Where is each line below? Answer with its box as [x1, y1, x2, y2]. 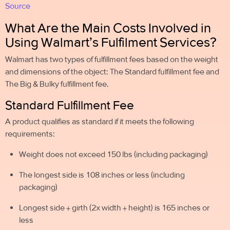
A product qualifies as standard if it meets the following [5, 117, 194, 127]
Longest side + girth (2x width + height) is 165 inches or [19, 203, 210, 213]
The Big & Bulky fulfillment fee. [5, 79, 109, 89]
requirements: [5, 129, 55, 139]
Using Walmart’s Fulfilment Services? [5, 34, 217, 50]
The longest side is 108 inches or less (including [19, 170, 185, 180]
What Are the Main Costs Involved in [5, 20, 211, 36]
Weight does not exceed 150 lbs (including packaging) [19, 149, 208, 160]
